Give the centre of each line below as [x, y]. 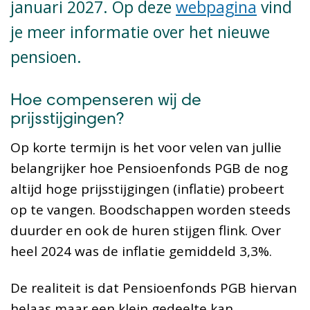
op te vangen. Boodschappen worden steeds [151, 210]
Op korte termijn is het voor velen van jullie [146, 148]
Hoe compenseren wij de [106, 101]
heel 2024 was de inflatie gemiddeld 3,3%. [141, 252]
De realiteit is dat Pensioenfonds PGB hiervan [154, 288]
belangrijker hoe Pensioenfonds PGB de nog [149, 168]
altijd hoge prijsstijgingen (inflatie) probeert [147, 189]
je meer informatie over [98, 31]
